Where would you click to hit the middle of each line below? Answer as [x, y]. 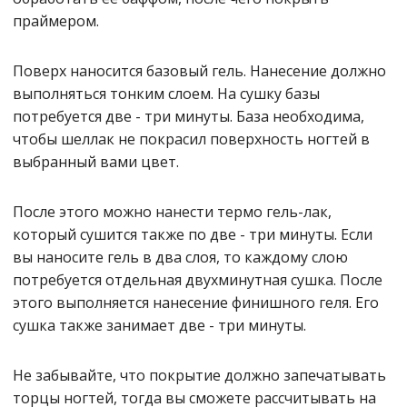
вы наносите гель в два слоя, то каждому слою [180, 257]
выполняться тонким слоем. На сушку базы [166, 94]
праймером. [56, 21]
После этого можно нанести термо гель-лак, [172, 212]
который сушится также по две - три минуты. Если [193, 234]
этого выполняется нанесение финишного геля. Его [196, 303]
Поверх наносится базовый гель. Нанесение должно [199, 71]
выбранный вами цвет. [96, 162]
